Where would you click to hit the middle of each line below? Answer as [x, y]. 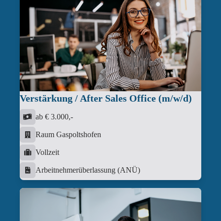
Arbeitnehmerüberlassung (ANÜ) [88, 170]
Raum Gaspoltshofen [68, 135]
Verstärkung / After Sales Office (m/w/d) [106, 98]
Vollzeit [47, 152]
